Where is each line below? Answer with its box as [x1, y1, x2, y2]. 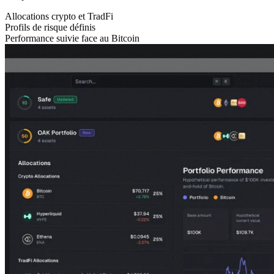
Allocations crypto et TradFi [5, 11, 113, 22]
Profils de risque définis [5, 22, 95, 33]
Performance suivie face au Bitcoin [5, 33, 139, 44]
